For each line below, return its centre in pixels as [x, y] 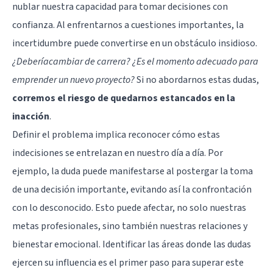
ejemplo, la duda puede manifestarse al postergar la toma [133, 171]
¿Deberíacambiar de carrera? [71, 61]
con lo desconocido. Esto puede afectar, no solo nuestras [129, 207]
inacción [31, 116]
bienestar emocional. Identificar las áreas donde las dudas [132, 244]
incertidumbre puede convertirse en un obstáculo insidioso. [135, 43]
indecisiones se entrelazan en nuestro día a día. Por [118, 153]
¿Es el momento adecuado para [195, 61]
